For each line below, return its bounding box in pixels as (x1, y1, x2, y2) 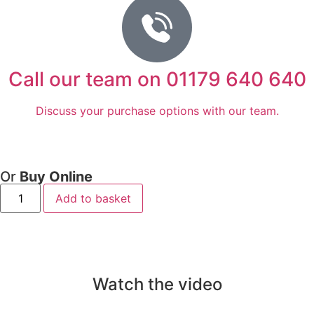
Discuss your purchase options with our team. (35, 103, 279, 118)
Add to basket (55, 191, 132, 205)
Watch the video (92, 273, 222, 294)
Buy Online (20, 168, 93, 185)
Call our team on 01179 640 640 (8, 67, 306, 91)
